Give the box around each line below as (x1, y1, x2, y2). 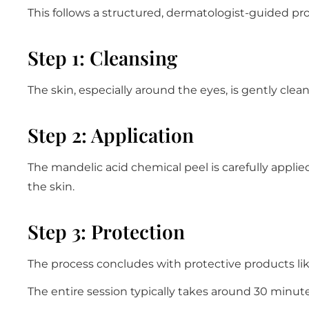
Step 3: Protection (28, 218, 185, 244)
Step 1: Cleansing (28, 44, 177, 70)
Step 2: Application (28, 121, 194, 148)
